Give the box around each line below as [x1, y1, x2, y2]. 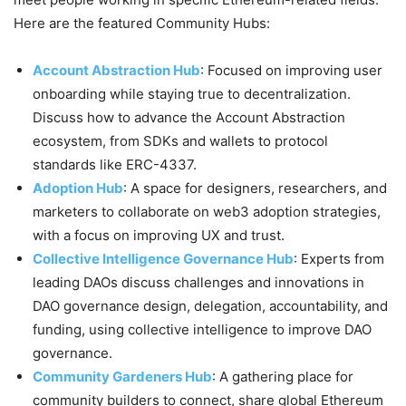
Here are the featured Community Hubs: [14, 14, 270, 33]
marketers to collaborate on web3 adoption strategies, [33, 203, 381, 221]
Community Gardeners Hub [33, 368, 212, 386]
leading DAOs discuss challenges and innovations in [33, 274, 364, 292]
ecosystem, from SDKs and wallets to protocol [33, 132, 328, 150]
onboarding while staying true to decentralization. [33, 85, 351, 103]
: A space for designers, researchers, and [123, 179, 387, 198]
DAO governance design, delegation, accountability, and [33, 297, 388, 315]
